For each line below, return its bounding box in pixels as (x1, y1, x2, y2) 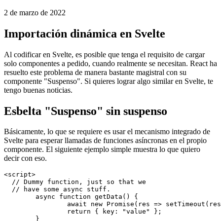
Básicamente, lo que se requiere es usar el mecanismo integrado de (4, 167, 210, 176)
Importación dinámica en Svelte (4, 66, 165, 79)
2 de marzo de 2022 (4, 47, 66, 56)
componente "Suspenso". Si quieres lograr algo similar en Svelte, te (4, 116, 213, 125)
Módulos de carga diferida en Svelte (4, 7, 186, 21)
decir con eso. (4, 193, 47, 202)
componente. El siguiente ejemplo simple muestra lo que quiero (4, 184, 200, 193)
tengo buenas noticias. (4, 125, 73, 134)
